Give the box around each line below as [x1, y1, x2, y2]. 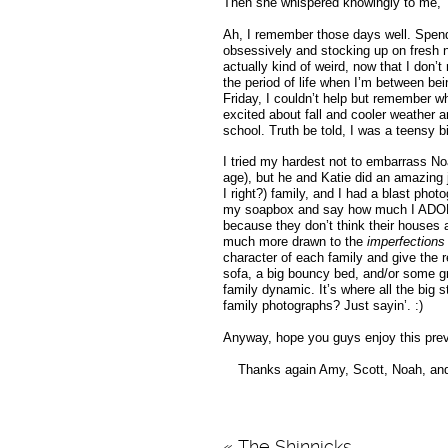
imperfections [366, 234, 445, 250]
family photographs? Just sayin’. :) [222, 298, 423, 314]
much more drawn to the [222, 234, 367, 250]
